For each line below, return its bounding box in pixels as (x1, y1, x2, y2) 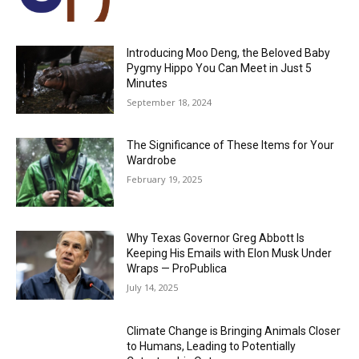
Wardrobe (127, 154, 177, 167)
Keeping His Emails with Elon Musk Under (127, 247, 333, 260)
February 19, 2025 (127, 173, 203, 186)
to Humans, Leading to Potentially (127, 339, 296, 353)
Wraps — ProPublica (127, 262, 228, 275)
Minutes (127, 76, 168, 90)
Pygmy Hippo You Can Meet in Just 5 (127, 61, 313, 75)
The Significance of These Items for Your (127, 139, 335, 152)
